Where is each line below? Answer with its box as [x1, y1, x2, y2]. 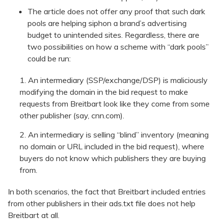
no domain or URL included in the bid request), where [20, 141, 204, 152]
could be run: [27, 54, 73, 64]
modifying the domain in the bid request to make [20, 87, 188, 97]
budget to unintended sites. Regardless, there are [27, 30, 199, 40]
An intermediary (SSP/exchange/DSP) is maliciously [28, 75, 208, 85]
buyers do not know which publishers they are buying [20, 153, 206, 164]
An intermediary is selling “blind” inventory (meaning [28, 130, 209, 140]
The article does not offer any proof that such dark [27, 6, 205, 17]
